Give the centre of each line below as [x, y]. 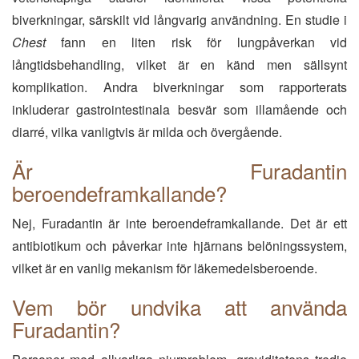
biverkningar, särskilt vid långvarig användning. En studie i [179, 20]
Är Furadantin [179, 170]
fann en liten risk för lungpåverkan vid [196, 42]
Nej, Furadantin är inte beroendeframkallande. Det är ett [179, 223]
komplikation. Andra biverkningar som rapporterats [179, 87]
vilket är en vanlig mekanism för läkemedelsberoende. [165, 268]
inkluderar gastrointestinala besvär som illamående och [179, 109]
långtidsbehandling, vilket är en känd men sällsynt [179, 65]
